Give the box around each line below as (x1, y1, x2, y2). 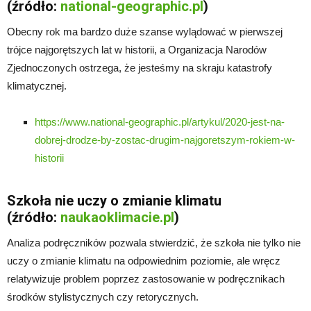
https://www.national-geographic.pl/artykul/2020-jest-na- (35, 115, 285, 128)
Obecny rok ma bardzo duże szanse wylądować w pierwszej (7, 25, 283, 37)
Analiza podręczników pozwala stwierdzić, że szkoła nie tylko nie (7, 236, 301, 249)
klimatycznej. (7, 79, 67, 92)
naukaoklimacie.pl (60, 208, 174, 226)
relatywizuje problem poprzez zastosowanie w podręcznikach (7, 272, 285, 285)
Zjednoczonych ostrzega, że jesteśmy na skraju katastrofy (7, 61, 272, 74)
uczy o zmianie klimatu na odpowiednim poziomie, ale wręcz (7, 254, 280, 267)
